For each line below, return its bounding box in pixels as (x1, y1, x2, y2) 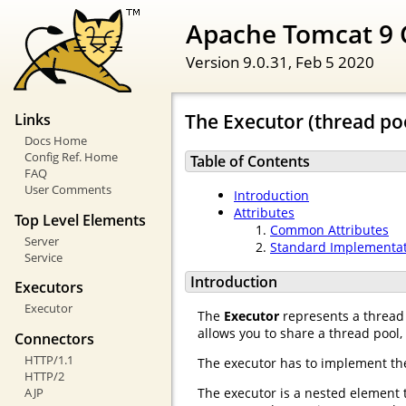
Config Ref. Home (24, 149, 118, 166)
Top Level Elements (14, 209, 146, 230)
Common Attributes (270, 221, 389, 239)
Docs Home (24, 132, 87, 150)
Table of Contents (190, 150, 310, 171)
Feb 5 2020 (295, 50, 374, 72)
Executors (14, 277, 83, 298)
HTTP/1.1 (24, 351, 73, 368)
